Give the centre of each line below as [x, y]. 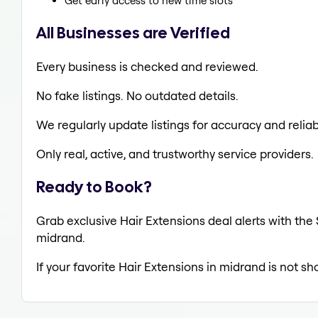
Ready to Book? [94, 187]
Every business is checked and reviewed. [147, 66]
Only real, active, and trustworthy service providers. [175, 153]
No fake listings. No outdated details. [137, 95]
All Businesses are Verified [133, 32]
